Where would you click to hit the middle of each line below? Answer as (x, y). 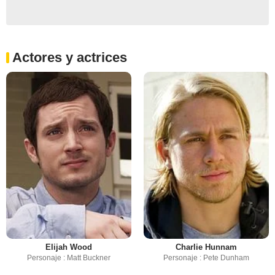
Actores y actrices (70, 58)
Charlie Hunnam (206, 247)
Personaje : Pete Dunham (206, 258)
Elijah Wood (69, 247)
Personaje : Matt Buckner (69, 258)
